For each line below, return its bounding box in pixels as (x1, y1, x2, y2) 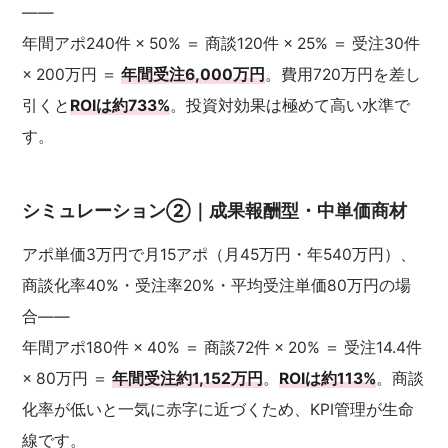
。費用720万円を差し (265, 65, 422, 84)
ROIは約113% (279, 369, 377, 388)
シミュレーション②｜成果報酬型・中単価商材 (22, 200, 408, 221)
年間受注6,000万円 (121, 65, 266, 84)
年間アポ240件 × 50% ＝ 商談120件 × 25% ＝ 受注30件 (22, 34, 421, 53)
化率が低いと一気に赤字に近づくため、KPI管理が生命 (22, 400, 415, 419)
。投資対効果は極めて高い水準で (170, 96, 411, 115)
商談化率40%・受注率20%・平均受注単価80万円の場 (22, 276, 412, 295)
